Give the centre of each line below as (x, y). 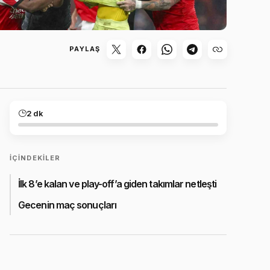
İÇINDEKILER (35, 158)
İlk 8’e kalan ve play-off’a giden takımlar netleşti (118, 184)
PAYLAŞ (85, 49)
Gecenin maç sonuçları (67, 205)
